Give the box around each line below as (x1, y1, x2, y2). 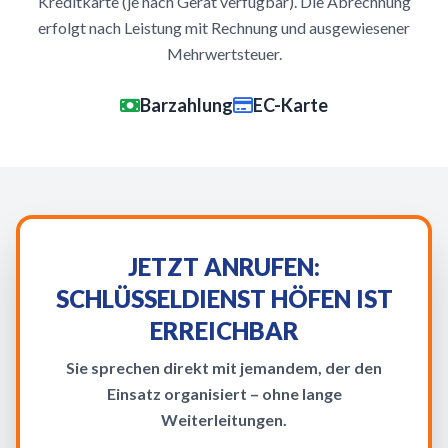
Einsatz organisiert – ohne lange (106, 384, 342, 403)
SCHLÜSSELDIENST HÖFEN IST (55, 284, 393, 313)
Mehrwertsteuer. (166, 44, 282, 63)
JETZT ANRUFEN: (128, 252, 320, 281)
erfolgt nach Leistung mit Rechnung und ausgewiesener (38, 18, 410, 37)
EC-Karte (253, 94, 328, 116)
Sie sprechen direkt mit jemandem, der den (66, 358, 382, 377)
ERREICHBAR (149, 316, 299, 345)
